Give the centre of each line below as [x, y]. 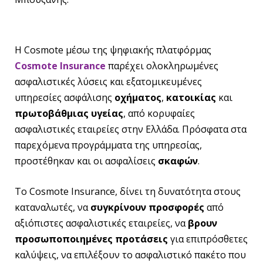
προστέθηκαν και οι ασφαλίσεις [86, 161]
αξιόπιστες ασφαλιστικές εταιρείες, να [101, 223]
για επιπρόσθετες [208, 239]
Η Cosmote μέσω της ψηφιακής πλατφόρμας [113, 50]
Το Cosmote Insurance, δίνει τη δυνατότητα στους [128, 191]
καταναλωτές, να [53, 207]
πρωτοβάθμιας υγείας [69, 114]
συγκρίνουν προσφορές [147, 207]
